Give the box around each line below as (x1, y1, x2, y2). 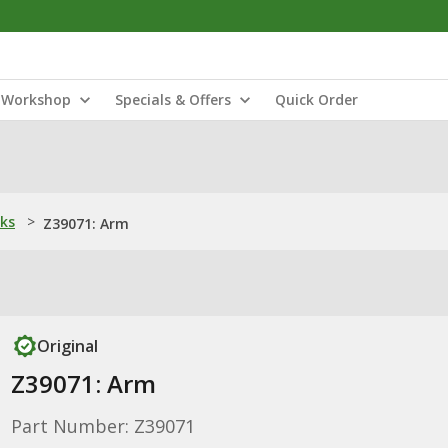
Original (36, 335, 98, 357)
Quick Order (275, 90, 358, 109)
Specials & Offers (115, 90, 231, 109)
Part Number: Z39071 (10, 414, 195, 438)
